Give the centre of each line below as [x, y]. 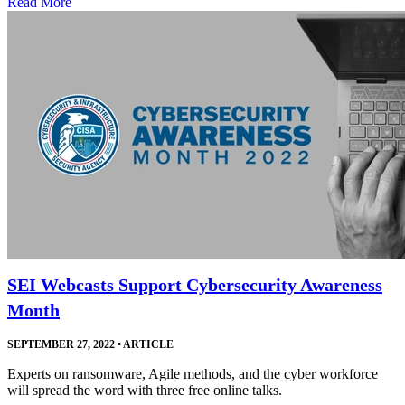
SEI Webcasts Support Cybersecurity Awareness [195, 285]
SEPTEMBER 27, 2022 [61, 345]
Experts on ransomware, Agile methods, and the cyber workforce [193, 374]
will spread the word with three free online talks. [145, 391]
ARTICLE [147, 345]
